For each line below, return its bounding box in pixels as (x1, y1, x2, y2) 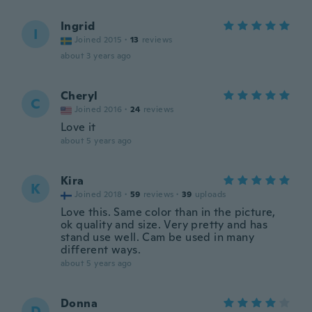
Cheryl (61, 88, 98, 103)
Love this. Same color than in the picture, (61, 205, 276, 219)
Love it (61, 120, 96, 134)
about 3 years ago (61, 50, 132, 61)
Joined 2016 (75, 104, 123, 115)
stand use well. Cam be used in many (61, 230, 254, 244)
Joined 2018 (75, 189, 123, 200)
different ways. (61, 242, 141, 257)
